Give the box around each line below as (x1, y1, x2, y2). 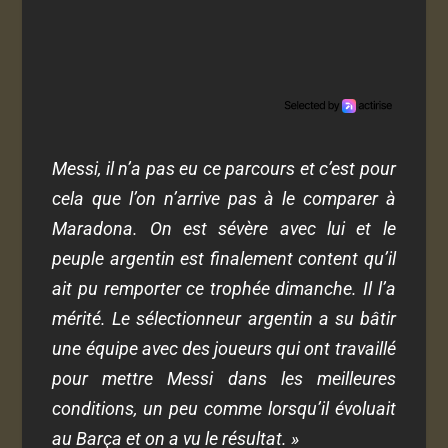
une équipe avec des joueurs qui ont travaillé (52, 338, 396, 360)
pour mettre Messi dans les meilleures (52, 368, 396, 390)
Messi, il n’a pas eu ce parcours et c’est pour (52, 158, 396, 180)
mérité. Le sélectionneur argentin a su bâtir (52, 308, 396, 330)
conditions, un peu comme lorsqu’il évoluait (52, 398, 396, 420)
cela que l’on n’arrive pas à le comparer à (52, 188, 396, 210)
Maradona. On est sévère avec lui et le (52, 218, 396, 240)
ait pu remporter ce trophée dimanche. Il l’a (52, 278, 396, 300)
